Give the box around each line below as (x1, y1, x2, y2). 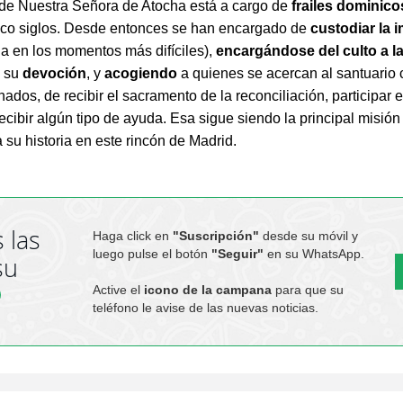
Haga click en (92, 228, 173, 244)
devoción (22, 66, 87, 82)
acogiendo (104, 66, 178, 82)
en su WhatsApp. (263, 246, 364, 262)
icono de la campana (143, 282, 272, 298)
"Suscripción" (172, 228, 259, 244)
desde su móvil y (258, 228, 358, 244)
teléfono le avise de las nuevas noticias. (92, 300, 318, 316)
